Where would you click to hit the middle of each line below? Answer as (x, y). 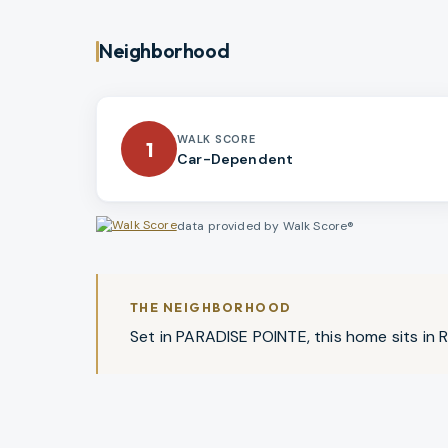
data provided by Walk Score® (265, 226)
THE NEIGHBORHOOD (211, 308)
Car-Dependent (235, 158)
